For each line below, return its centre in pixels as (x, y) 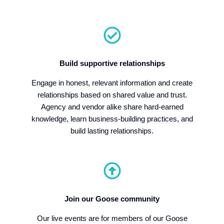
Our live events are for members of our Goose (112, 218)
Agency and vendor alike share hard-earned (112, 107)
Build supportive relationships (112, 63)
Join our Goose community (112, 199)
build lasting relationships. (112, 131)
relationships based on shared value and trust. (112, 95)
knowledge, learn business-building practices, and (112, 119)
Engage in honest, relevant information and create (112, 83)
